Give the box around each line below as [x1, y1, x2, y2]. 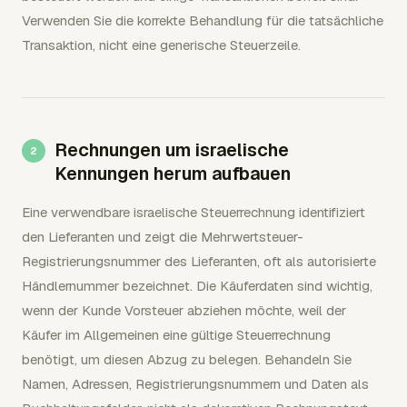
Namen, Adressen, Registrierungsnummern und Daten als [22, 375, 369, 392]
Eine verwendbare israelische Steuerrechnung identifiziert [22, 203, 365, 221]
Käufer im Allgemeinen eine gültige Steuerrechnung [22, 326, 331, 343]
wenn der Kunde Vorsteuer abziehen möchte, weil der [22, 302, 346, 319]
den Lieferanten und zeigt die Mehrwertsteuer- [22, 228, 303, 245]
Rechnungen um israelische [55, 138, 289, 162]
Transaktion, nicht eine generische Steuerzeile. [22, 36, 301, 54]
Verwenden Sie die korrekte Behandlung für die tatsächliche [22, 12, 383, 29]
